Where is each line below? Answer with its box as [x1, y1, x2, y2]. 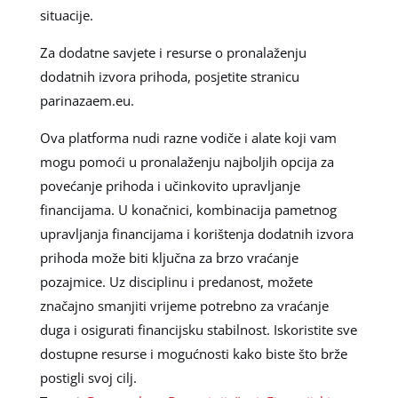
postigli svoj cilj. [39, 369, 137, 387]
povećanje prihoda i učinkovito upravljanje [39, 177, 300, 195]
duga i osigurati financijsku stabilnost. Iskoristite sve [39, 321, 357, 339]
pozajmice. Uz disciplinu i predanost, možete [39, 273, 313, 291]
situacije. [39, 6, 93, 25]
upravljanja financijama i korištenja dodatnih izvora [39, 225, 354, 243]
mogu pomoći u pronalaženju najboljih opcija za [39, 153, 334, 171]
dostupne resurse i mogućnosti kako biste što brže [39, 345, 347, 363]
